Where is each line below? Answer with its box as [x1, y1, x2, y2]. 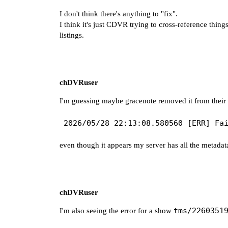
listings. [60, 31, 84, 39]
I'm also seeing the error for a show [60, 206, 174, 215]
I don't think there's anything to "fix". [60, 9, 178, 18]
